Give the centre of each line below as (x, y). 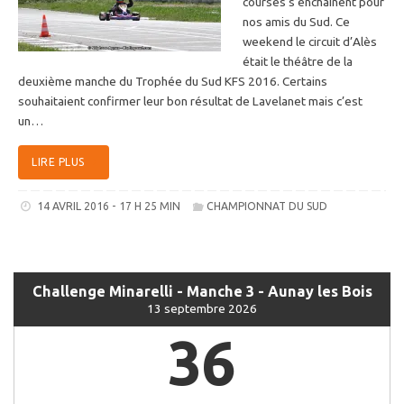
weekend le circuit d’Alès (310, 41)
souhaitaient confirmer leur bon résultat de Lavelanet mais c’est (190, 101)
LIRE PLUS (58, 162)
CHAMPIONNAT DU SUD (267, 207)
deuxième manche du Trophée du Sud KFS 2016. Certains (173, 81)
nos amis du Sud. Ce (296, 21)
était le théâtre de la (298, 61)
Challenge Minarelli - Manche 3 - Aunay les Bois (202, 291)
